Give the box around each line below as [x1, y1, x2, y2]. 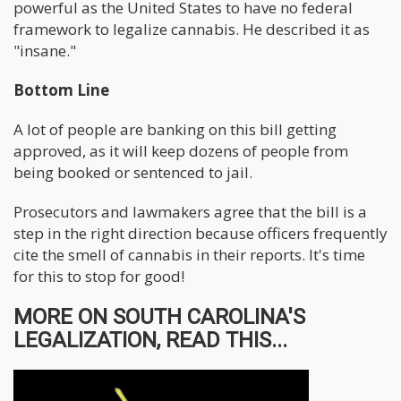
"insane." [13, 39, 76, 61]
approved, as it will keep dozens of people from [13, 140, 348, 161]
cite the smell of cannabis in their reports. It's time [13, 243, 365, 265]
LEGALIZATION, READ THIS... [13, 327, 287, 353]
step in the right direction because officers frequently [13, 222, 388, 243]
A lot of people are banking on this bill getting [13, 118, 337, 140]
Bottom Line [13, 79, 109, 100]
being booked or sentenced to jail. [13, 161, 252, 183]
